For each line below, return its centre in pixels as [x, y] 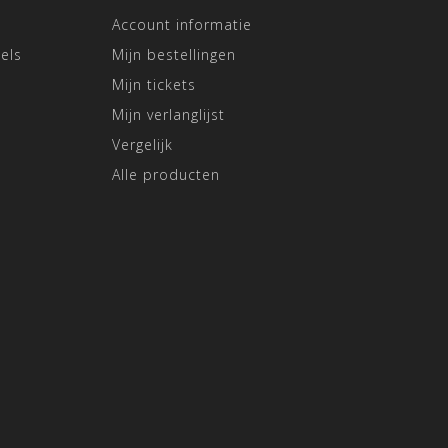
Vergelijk [142, 144]
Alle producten [166, 174]
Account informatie [182, 24]
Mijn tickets [154, 84]
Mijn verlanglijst [168, 114]
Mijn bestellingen [174, 54]
